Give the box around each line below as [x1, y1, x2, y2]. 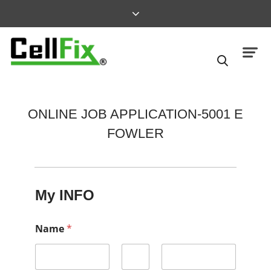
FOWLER [107, 126, 164, 142]
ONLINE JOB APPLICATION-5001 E [28, 106, 243, 122]
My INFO [34, 187, 94, 204]
